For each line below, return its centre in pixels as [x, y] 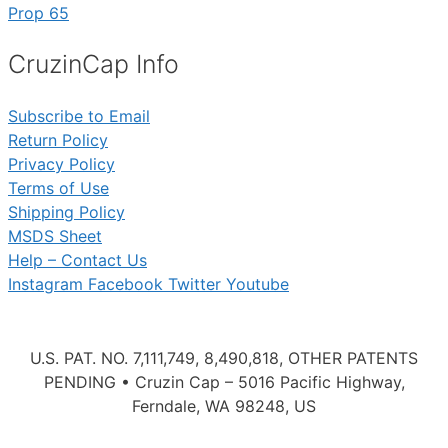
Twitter [194, 283]
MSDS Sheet [55, 235]
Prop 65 [38, 13]
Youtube [257, 283]
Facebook [125, 283]
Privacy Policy [61, 163]
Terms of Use [58, 187]
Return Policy [58, 139]
